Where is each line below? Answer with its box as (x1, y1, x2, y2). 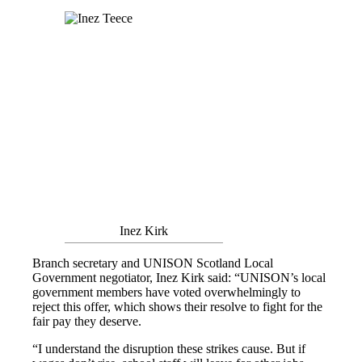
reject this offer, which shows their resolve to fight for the (32, 300, 322, 314)
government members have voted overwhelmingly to (32, 285, 301, 300)
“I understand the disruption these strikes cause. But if (32, 342, 305, 356)
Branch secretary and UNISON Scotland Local (32, 256, 273, 271)
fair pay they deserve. (32, 314, 141, 329)
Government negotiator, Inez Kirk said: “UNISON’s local (32, 271, 326, 285)
